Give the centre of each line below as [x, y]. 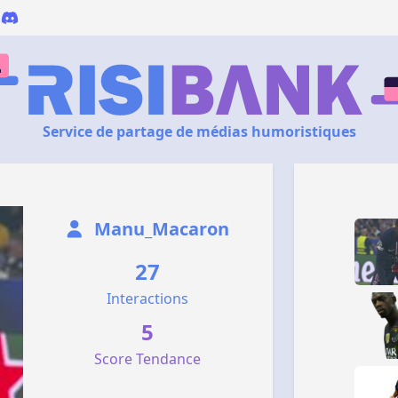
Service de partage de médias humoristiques [199, 131]
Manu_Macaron [159, 229]
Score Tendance [148, 359]
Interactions [148, 298]
